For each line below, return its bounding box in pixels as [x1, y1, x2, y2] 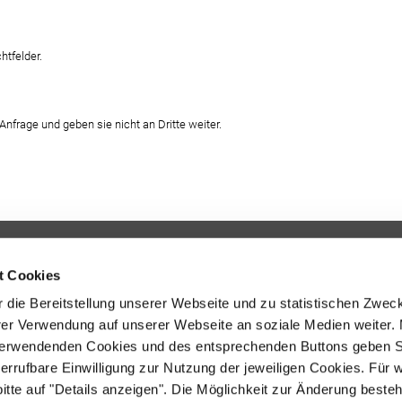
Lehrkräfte [214, 283, 266, 296]
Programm [214, 258, 269, 271]
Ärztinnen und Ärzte [214, 308, 312, 321]
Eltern [214, 333, 243, 346]
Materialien [214, 358, 271, 371]
